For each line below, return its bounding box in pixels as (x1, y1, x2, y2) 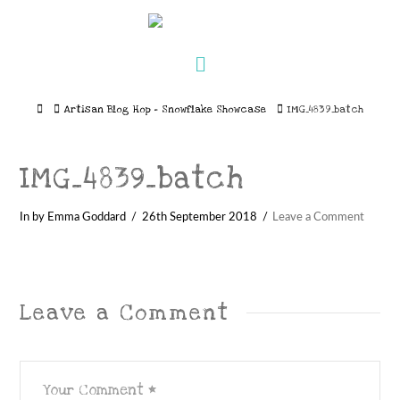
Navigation (204, 52, 303, 76)
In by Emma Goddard (20, 211, 127, 222)
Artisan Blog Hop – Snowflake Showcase (64, 103, 266, 116)
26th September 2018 (141, 211, 257, 222)
